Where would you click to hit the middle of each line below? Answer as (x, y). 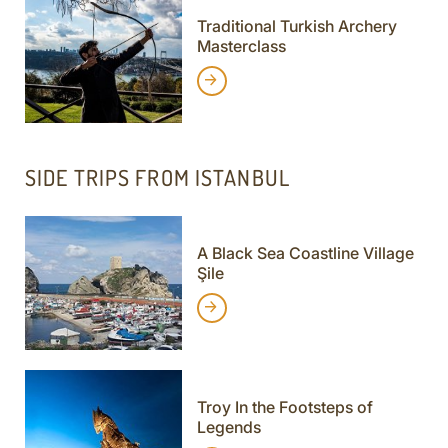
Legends (228, 427)
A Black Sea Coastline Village (305, 253)
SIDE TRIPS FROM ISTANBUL (157, 176)
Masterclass (241, 45)
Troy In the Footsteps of (284, 407)
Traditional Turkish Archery (296, 25)
